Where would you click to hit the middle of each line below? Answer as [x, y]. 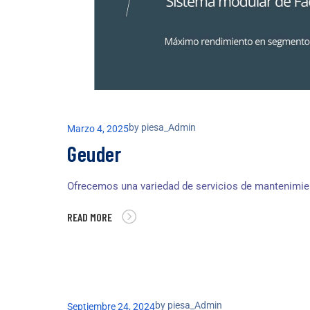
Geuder [94, 154]
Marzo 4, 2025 [98, 129]
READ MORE [90, 217]
